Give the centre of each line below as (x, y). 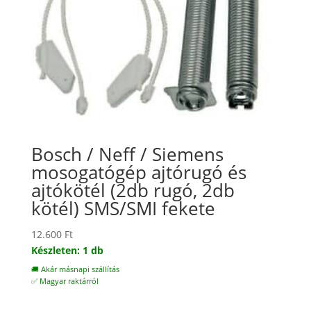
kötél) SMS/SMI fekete (123, 208)
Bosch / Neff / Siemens (127, 154)
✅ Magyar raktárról (65, 281)
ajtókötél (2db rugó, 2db (133, 190)
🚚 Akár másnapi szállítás (75, 269)
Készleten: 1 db (67, 250)
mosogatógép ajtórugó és (138, 172)
